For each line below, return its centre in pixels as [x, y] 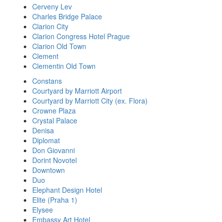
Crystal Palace [55, 120]
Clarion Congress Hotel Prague [81, 36]
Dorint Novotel [55, 160]
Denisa [43, 130]
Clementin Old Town [64, 66]
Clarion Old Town [59, 46]
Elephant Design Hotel [67, 190]
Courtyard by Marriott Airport [77, 91]
